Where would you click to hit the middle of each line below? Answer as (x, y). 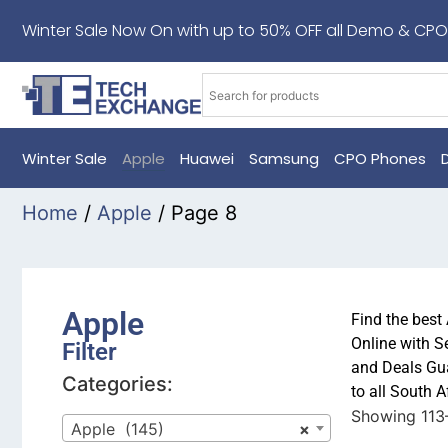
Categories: (117, 384)
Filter (89, 352)
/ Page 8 (194, 213)
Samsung (284, 158)
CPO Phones (380, 158)
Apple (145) (117, 428)
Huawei (207, 158)
